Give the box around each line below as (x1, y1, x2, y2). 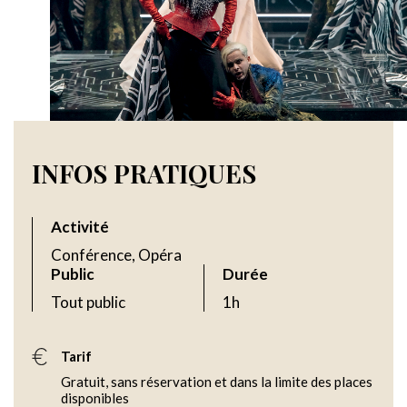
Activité (51, 217, 109, 237)
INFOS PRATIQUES (32, 156, 256, 191)
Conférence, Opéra (51, 245, 182, 265)
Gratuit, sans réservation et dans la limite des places (61, 373, 372, 391)
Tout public (51, 293, 125, 313)
